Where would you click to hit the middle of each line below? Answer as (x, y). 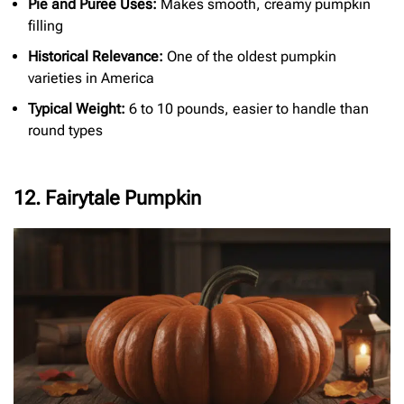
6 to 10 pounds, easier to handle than (247, 109)
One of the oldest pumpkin (250, 57)
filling (46, 26)
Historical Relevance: (96, 57)
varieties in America (91, 78)
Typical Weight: (77, 109)
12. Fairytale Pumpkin (107, 198)
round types (65, 131)
